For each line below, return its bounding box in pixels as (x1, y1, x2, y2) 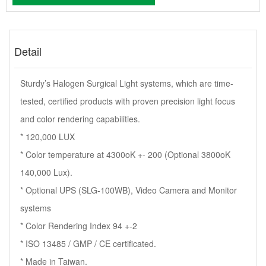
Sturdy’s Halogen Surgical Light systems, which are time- (20, 77, 233, 90)
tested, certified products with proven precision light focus (20, 95, 235, 107)
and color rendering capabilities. (20, 113, 140, 125)
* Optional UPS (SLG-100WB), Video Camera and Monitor (20, 184, 237, 197)
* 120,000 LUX (20, 131, 75, 143)
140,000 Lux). (20, 166, 72, 179)
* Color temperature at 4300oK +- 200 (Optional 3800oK (20, 148, 230, 161)
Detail (14, 43, 42, 59)
